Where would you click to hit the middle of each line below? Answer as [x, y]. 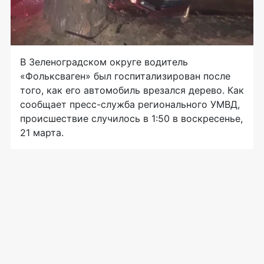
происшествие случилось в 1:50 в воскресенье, [131, 119]
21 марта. [42, 133]
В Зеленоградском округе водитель [104, 62]
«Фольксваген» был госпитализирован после [125, 76]
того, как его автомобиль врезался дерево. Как [132, 90]
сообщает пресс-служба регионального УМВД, [130, 105]
